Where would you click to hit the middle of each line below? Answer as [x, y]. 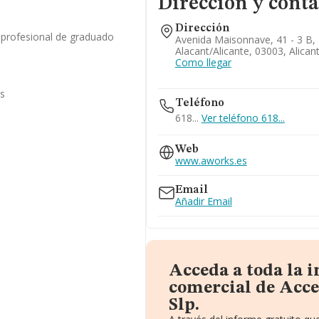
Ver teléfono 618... [243, 118]
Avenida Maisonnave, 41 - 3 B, [245, 40]
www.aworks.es [211, 161]
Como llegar [203, 62]
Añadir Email [203, 201]
